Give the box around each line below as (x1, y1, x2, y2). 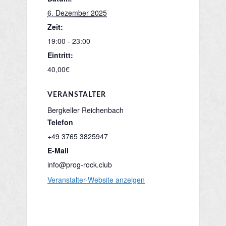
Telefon (47, 117, 73, 127)
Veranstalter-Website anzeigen (47, 175, 145, 185)
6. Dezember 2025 (47, 8, 107, 18)
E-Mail (47, 145, 69, 155)
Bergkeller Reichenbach (47, 105, 124, 115)
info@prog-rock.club (47, 159, 112, 169)
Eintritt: (47, 50, 73, 60)
